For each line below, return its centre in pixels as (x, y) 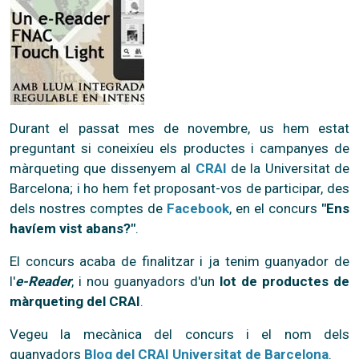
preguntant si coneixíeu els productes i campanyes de (179, 148)
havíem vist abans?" (73, 228)
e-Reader (43, 281)
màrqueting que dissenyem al (103, 168)
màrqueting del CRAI (75, 301)
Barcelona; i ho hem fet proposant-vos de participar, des (179, 188)
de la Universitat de (290, 168)
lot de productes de (284, 281)
